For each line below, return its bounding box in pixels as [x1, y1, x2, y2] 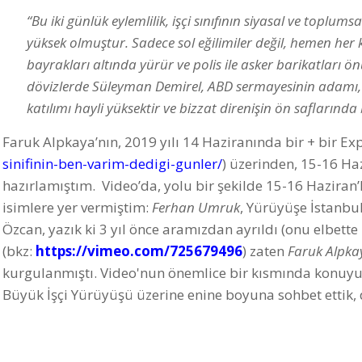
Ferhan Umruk [152, 198, 240, 217]
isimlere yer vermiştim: [2, 198, 152, 217]
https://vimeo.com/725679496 [36, 242, 242, 261]
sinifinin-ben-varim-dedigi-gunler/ [2, 154, 222, 174]
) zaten [242, 242, 288, 261]
